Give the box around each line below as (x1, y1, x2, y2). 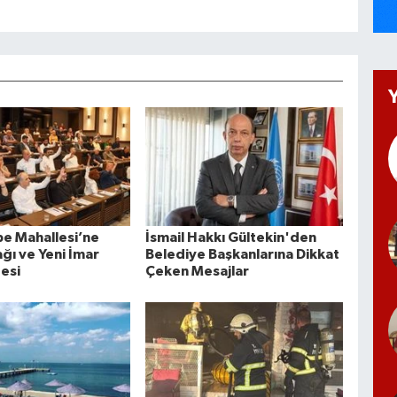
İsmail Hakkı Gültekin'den (144, 230, 316, 245)
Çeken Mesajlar (144, 263, 249, 278)
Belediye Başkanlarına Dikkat (144, 246, 339, 261)
